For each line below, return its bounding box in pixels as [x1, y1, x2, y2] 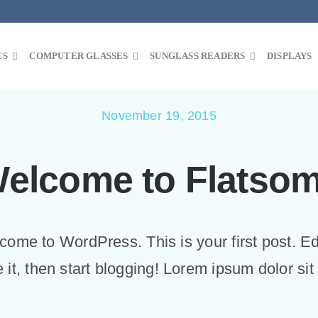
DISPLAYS [267, 50, 312, 61]
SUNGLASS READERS [150, 50, 246, 61]
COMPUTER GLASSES [29, 50, 128, 61]
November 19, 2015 [102, 109, 216, 123]
